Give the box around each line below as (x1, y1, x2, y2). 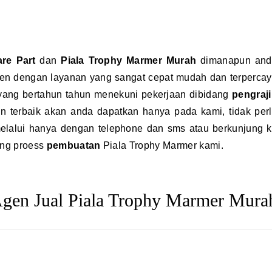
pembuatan (46, 140, 103, 151)
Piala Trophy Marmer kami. (103, 140, 223, 151)
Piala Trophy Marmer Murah (61, 55, 197, 66)
